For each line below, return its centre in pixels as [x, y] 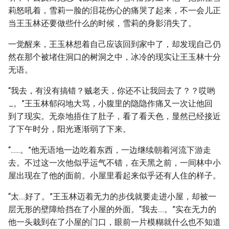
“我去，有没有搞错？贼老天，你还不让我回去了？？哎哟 [112, 91]
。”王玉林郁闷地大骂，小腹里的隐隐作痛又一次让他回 [113, 104]
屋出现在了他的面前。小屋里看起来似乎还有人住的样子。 [114, 176]
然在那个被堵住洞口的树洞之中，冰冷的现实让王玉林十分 [114, 57]
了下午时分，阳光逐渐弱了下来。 [70, 129]
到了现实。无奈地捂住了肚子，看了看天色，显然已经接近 [114, 116]
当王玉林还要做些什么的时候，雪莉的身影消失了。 [102, 23]
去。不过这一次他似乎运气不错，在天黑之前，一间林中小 [114, 163]
